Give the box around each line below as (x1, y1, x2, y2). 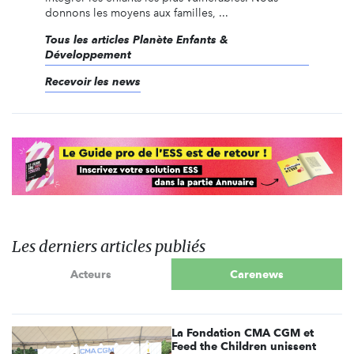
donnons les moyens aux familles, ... (44, 6, 228, 20)
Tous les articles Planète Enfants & (44, 32, 228, 46)
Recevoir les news (44, 74, 141, 88)
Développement (44, 47, 131, 61)
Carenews (229, 267, 284, 281)
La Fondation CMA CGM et (171, 326, 314, 340)
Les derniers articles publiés (12, 236, 205, 257)
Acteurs (70, 267, 112, 281)
